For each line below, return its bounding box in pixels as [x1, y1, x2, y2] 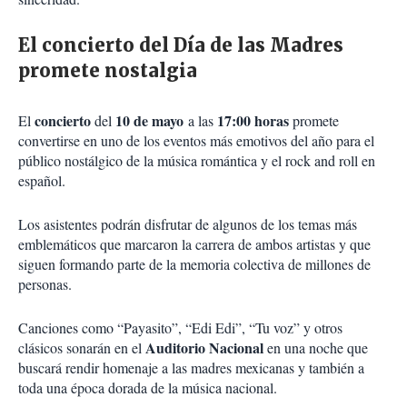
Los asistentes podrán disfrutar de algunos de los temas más [18, 214, 357, 234]
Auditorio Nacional [145, 337, 263, 359]
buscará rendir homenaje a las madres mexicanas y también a [18, 358, 364, 378]
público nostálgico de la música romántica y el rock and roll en [18, 151, 375, 171]
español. [18, 171, 65, 191]
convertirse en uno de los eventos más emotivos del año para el [18, 131, 374, 151]
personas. [18, 274, 72, 294]
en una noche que [263, 338, 368, 358]
